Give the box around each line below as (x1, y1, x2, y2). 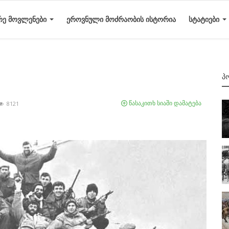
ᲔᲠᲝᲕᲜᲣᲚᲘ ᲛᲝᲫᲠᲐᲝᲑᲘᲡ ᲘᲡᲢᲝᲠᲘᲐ (66, 14, 176, 24)
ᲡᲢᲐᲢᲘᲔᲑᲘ (189, 14, 221, 24)
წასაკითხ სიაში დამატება (127, 99, 201, 107)
